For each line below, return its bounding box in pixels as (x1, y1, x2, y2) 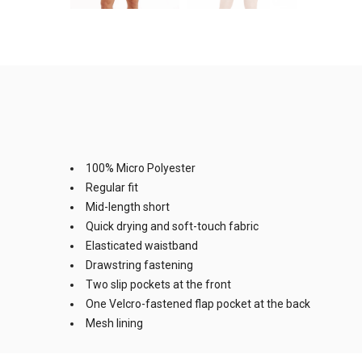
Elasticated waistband (86, 238, 198, 252)
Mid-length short (86, 200, 170, 213)
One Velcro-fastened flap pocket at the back (86, 297, 310, 310)
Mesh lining (86, 316, 143, 330)
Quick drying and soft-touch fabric (86, 219, 259, 233)
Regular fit (86, 180, 138, 194)
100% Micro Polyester (86, 161, 196, 175)
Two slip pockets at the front (86, 277, 231, 291)
